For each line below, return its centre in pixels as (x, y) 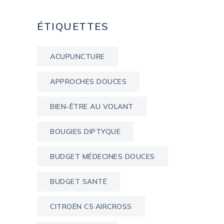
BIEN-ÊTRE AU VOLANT (92, 107)
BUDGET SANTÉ (78, 182)
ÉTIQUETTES (73, 26)
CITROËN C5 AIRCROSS (91, 207)
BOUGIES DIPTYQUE (85, 132)
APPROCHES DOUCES (88, 82)
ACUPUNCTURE (77, 57)
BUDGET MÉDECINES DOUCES (102, 157)
